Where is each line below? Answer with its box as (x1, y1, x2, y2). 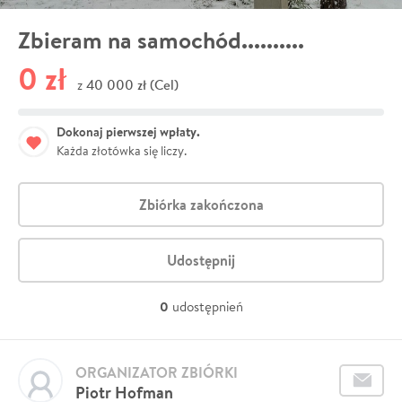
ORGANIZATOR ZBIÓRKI (75, 363, 238, 383)
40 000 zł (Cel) (86, 75, 179, 95)
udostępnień (171, 298, 243, 316)
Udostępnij (167, 250, 235, 271)
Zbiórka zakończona (138, 195, 264, 215)
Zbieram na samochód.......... (18, 23, 304, 57)
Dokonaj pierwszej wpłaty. (57, 123, 200, 142)
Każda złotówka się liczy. (57, 143, 187, 160)
